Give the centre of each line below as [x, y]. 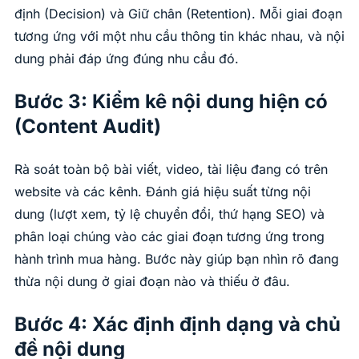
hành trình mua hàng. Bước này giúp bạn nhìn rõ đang [177, 259]
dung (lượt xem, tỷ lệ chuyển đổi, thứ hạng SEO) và [169, 214]
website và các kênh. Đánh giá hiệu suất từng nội [163, 192]
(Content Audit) [88, 127]
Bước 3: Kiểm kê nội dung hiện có [171, 102]
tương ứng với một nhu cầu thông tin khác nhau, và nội [179, 36]
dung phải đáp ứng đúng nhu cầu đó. [127, 59]
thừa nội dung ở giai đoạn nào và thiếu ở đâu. [152, 282]
